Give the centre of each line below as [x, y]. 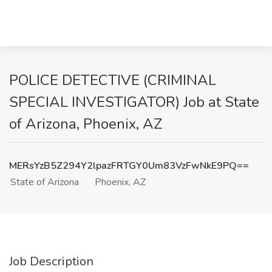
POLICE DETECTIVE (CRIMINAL [113, 80]
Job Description [51, 261]
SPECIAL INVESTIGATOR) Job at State [134, 102]
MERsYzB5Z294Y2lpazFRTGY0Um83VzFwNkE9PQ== [129, 166]
